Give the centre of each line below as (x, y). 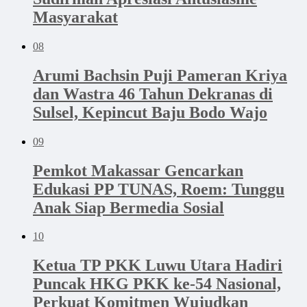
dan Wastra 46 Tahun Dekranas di (153, 94)
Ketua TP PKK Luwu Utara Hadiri (158, 266)
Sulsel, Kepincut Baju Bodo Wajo (150, 112)
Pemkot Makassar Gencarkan (138, 170)
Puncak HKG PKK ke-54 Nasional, (157, 284)
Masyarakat (75, 17)
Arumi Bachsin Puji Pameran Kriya (160, 75)
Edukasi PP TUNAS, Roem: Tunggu (159, 189)
